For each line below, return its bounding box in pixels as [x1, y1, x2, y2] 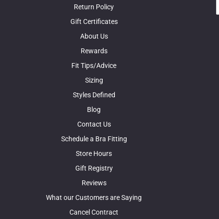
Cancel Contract [69, 208, 118, 217]
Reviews [81, 179, 107, 187]
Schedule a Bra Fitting [61, 135, 127, 143]
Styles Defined [72, 91, 115, 99]
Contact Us [77, 120, 111, 129]
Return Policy [74, 3, 114, 11]
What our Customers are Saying [46, 194, 142, 202]
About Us [80, 32, 108, 41]
